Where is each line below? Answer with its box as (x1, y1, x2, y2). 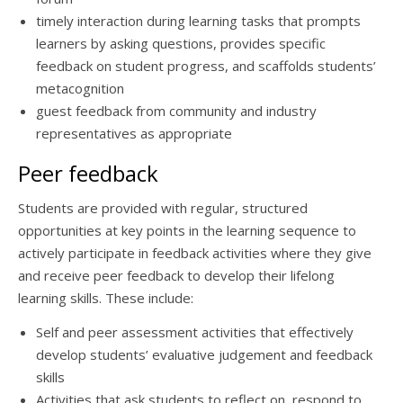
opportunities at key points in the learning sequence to (18, 221, 356, 239)
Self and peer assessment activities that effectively (36, 323, 354, 341)
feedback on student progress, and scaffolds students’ (36, 57, 376, 75)
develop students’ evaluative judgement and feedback (36, 345, 372, 363)
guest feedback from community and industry (36, 102, 317, 120)
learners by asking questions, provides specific (36, 34, 326, 52)
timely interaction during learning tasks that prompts (36, 12, 361, 30)
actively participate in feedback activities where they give (18, 244, 372, 262)
